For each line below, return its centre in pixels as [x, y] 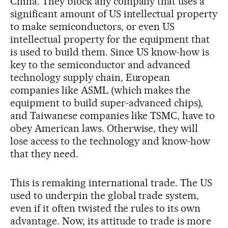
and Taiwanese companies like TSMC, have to [113, 115]
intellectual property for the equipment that [110, 39]
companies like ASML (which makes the [101, 90]
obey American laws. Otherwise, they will [104, 128]
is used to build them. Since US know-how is [110, 52]
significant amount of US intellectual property [114, 13]
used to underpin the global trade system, [105, 195]
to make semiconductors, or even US [93, 26]
